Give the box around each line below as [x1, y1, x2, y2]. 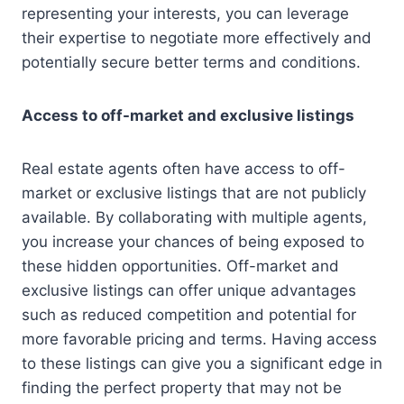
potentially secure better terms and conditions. [22, 52, 361, 71]
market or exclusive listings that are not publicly [22, 183, 366, 202]
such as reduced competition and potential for [22, 305, 356, 324]
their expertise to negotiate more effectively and [22, 28, 372, 47]
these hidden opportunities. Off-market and [22, 256, 339, 275]
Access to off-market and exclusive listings [22, 106, 354, 124]
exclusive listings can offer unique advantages [22, 280, 356, 299]
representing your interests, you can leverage [22, 4, 349, 23]
